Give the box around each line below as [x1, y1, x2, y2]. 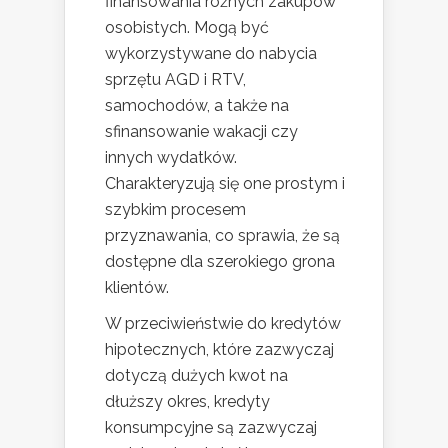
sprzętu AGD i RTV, [105, 69, 246, 89]
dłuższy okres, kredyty [105, 391, 270, 411]
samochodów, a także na [105, 95, 289, 115]
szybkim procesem [105, 199, 246, 219]
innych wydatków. [105, 147, 237, 167]
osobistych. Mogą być [105, 17, 269, 37]
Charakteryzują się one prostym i [105, 173, 345, 193]
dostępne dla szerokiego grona [105, 251, 335, 271]
